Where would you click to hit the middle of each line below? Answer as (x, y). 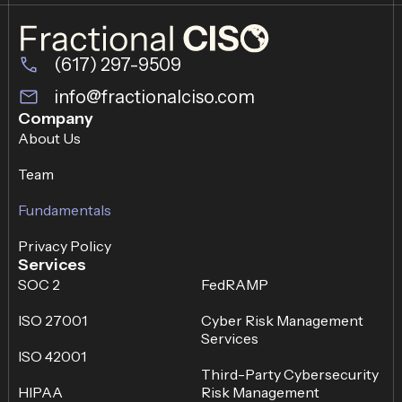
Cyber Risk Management (282, 320)
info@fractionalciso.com (154, 96)
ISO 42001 (52, 356)
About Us (49, 138)
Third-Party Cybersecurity (290, 374)
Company (56, 118)
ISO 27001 (52, 320)
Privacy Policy (65, 245)
